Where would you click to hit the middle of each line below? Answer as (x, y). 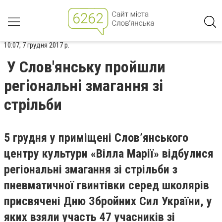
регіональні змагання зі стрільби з (91, 169)
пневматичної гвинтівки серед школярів (107, 185)
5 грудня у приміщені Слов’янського (96, 138)
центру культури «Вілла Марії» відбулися (109, 154)
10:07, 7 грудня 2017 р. (37, 45)
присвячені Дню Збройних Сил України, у (108, 201)
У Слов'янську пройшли (86, 67)
